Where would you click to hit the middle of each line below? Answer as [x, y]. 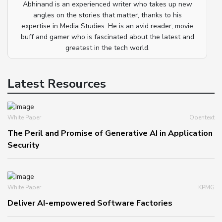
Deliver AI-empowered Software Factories [90, 203]
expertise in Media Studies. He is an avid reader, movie [107, 26]
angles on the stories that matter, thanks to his [107, 15]
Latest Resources [57, 84]
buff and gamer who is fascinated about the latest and [107, 37]
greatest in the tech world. [107, 48]
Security [23, 145]
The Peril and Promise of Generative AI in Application [110, 134]
